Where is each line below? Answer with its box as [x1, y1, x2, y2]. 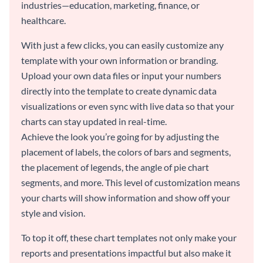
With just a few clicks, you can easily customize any [21, 39, 224, 50]
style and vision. [21, 207, 85, 218]
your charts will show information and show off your [21, 191, 230, 203]
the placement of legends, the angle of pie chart [21, 161, 209, 173]
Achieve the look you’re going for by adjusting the [21, 130, 219, 142]
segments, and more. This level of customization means [21, 176, 240, 188]
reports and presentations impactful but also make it [21, 247, 231, 258]
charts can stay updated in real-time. [21, 115, 167, 127]
